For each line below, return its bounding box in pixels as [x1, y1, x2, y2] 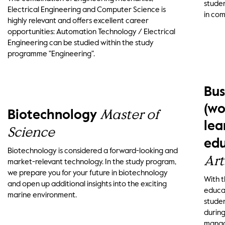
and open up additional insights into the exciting [8, 180, 167, 188]
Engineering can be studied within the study [8, 39, 154, 47]
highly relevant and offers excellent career [8, 17, 149, 25]
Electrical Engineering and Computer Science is [8, 6, 166, 14]
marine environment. [8, 191, 77, 199]
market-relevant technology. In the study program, [8, 158, 177, 166]
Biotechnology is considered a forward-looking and [8, 147, 178, 155]
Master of [100, 106, 159, 123]
